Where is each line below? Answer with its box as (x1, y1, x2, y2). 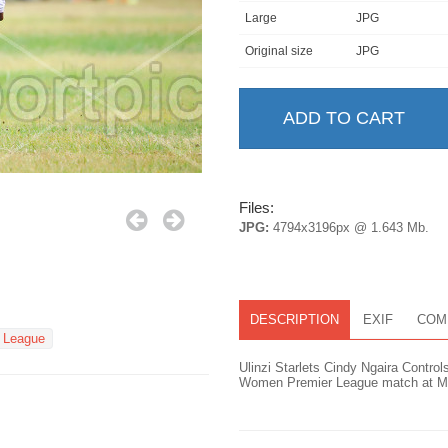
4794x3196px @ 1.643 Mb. (269, 220, 429, 236)
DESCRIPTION (250, 312, 339, 328)
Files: (239, 199, 274, 217)
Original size (245, 44, 313, 59)
